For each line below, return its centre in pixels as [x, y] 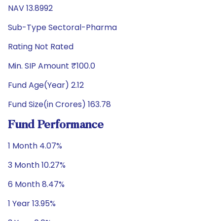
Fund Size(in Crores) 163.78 [59, 104]
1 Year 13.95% [32, 203]
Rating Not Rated [41, 47]
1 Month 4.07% [35, 146]
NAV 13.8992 [30, 8]
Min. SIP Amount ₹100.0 [52, 66]
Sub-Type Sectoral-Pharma [62, 27]
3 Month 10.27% [37, 165]
